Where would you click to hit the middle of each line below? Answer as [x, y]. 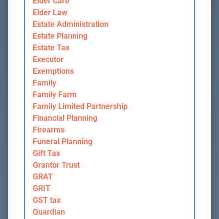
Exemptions [53, 71]
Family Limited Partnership [80, 107]
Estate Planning [60, 36]
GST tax [47, 200]
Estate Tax [51, 48]
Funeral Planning [63, 142]
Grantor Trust [56, 165]
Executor [48, 60]
